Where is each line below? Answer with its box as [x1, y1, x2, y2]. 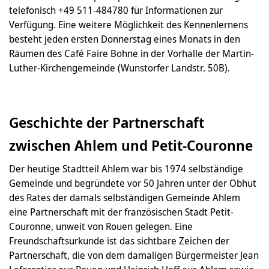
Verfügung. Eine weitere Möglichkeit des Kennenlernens [9, 17, 248, 31]
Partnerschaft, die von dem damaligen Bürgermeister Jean [9, 248, 259, 262]
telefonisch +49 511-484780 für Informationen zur [9, 3, 223, 17]
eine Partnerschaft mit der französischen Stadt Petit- [9, 205, 234, 219]
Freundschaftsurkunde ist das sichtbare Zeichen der [9, 234, 229, 247]
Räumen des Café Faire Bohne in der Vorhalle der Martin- [9, 46, 254, 60]
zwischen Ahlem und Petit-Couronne [9, 134, 253, 155]
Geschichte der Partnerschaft [9, 112, 204, 132]
